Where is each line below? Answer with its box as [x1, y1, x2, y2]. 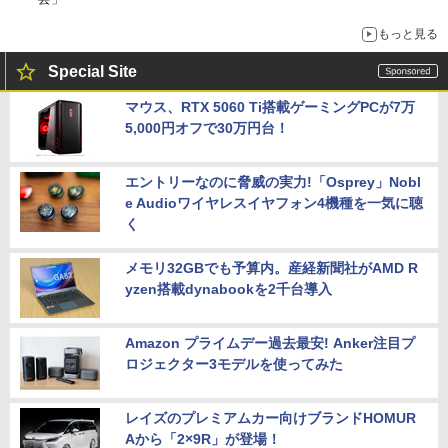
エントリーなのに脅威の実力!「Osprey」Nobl [125, 173, 421, 190]
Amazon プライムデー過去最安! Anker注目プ [125, 334, 415, 351]
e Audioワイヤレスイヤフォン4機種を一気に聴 [125, 194, 423, 211]
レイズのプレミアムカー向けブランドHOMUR [125, 409, 416, 426]
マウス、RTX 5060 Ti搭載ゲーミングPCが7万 [125, 98, 415, 115]
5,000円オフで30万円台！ [125, 119, 289, 136]
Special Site [48, 62, 137, 80]
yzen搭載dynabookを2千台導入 [125, 280, 332, 297]
